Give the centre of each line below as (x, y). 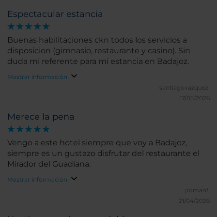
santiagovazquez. (185, 87)
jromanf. (197, 190)
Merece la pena (41, 117)
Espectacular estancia (55, 14)
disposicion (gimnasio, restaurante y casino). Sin (99, 51)
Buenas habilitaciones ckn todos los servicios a (97, 40)
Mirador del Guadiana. (49, 164)
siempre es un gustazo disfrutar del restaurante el (103, 153)
